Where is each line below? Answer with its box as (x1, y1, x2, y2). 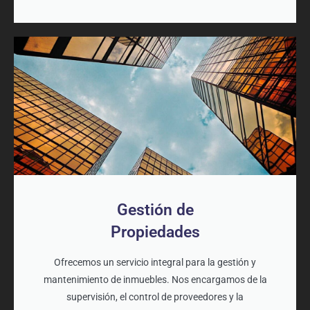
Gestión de (116, 201, 194, 220)
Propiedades (110, 223, 200, 242)
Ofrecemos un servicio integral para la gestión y (54, 257, 256, 268)
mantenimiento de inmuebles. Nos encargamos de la (43, 274, 267, 286)
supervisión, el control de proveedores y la (66, 291, 244, 303)
